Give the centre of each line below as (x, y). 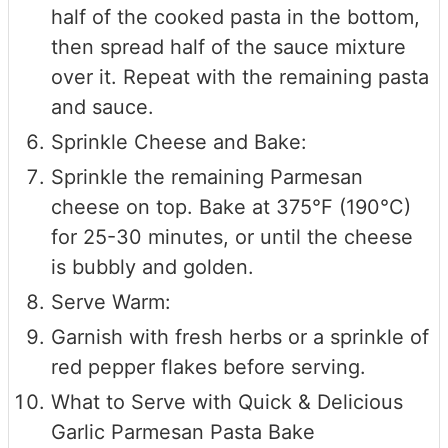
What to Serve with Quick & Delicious (227, 401)
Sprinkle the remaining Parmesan (207, 176)
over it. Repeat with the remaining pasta (240, 76)
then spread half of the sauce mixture (228, 46)
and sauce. (102, 106)
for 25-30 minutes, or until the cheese (232, 236)
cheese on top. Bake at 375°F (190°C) (231, 206)
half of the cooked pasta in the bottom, (235, 16)
